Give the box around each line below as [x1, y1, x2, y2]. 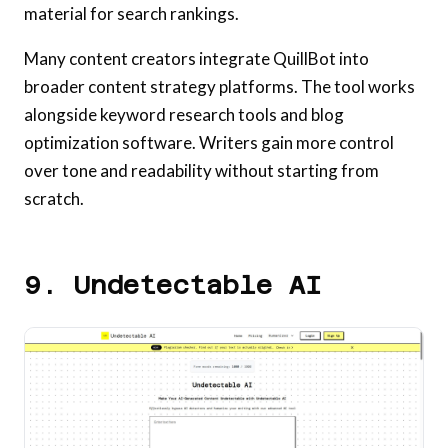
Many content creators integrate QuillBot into [24, 48, 369, 70]
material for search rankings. [24, 3, 239, 25]
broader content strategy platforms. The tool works [24, 76, 415, 98]
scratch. [24, 188, 84, 210]
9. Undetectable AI [24, 270, 322, 301]
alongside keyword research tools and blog [24, 104, 344, 126]
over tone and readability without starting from [24, 160, 379, 182]
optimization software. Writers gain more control [24, 132, 394, 154]
